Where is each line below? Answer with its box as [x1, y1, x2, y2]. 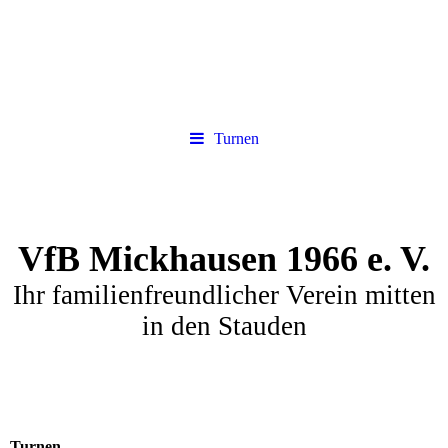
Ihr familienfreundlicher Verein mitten [12, 280, 436, 310]
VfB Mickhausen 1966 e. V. [18, 239, 430, 279]
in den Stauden [141, 311, 307, 341]
